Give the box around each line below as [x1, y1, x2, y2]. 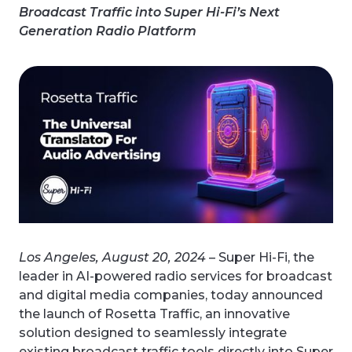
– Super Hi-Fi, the [206, 249, 314, 265]
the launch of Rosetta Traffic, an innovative [19, 306, 290, 321]
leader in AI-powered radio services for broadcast [19, 268, 332, 284]
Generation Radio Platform [19, 24, 196, 38]
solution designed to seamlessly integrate [19, 324, 287, 340]
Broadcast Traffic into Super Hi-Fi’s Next [19, 5, 280, 20]
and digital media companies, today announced [19, 287, 323, 302]
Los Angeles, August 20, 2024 [19, 249, 206, 265]
